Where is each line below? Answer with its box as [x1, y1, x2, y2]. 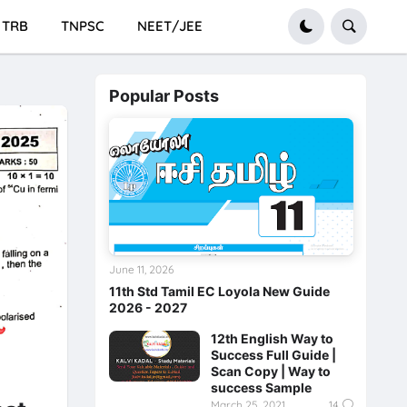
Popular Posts [108, 86, 219, 106]
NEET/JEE [136, 17, 203, 35]
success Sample [210, 380, 312, 396]
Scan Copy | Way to [210, 363, 331, 380]
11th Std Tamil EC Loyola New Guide [108, 283, 330, 300]
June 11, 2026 [108, 263, 174, 277]
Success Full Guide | [210, 347, 336, 363]
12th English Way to [210, 331, 333, 347]
